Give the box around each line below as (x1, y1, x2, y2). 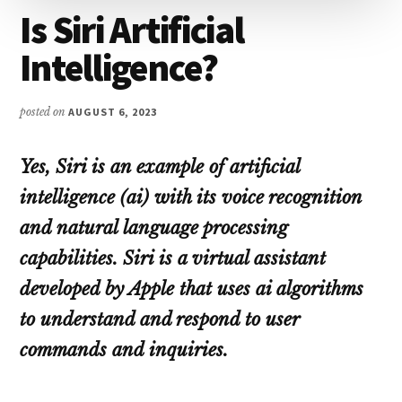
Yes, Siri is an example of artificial (20, 155, 301, 178)
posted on (20, 104, 69, 118)
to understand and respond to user (20, 308, 301, 330)
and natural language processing (20, 216, 289, 239)
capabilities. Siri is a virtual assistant (20, 247, 327, 269)
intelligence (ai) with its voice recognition (20, 186, 363, 208)
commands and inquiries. (20, 338, 229, 361)
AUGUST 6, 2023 (68, 104, 157, 118)
